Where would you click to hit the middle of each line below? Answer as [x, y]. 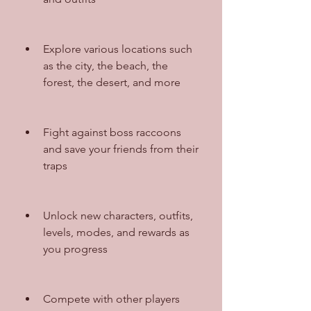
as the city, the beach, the [106, 65]
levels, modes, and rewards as [116, 232]
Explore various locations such [118, 49]
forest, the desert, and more [112, 82]
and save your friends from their [121, 149]
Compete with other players [111, 299]
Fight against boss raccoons [112, 132]
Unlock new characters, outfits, [118, 215]
